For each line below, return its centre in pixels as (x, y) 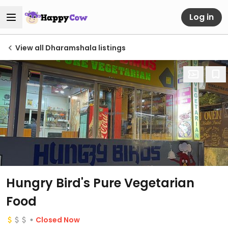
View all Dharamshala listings (70, 48)
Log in (202, 17)
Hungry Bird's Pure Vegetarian (100, 183)
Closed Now (58, 220)
